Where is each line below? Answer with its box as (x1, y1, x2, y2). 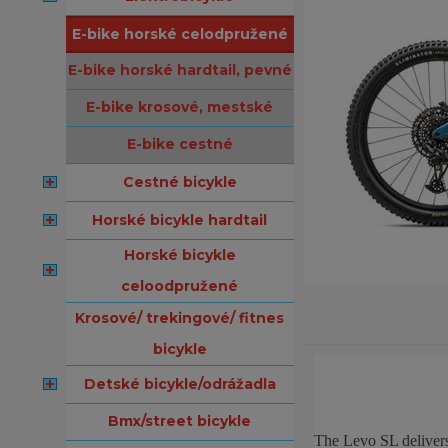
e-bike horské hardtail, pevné (76, 61, 292, 79)
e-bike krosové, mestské (95, 98, 274, 116)
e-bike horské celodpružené (80, 25, 288, 43)
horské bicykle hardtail (103, 211, 268, 229)
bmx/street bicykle (119, 412, 252, 430)
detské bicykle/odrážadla (95, 375, 276, 393)
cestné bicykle (133, 173, 237, 191)
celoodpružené (121, 277, 239, 295)
